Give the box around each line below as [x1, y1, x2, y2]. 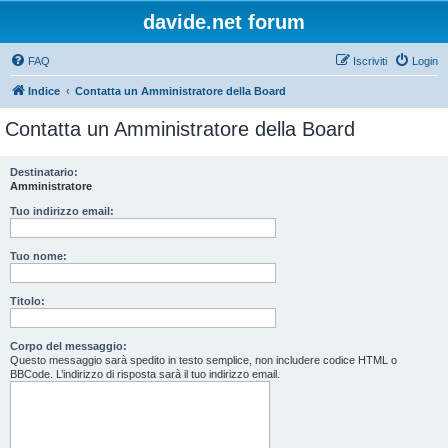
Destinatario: [10, 166, 78, 178]
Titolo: [10, 295, 45, 307]
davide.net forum [143, 11, 305, 33]
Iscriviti [353, 55, 387, 67]
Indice [28, 85, 60, 97]
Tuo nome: [10, 250, 67, 262]
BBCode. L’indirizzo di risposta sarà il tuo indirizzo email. [10, 368, 280, 380]
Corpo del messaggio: [10, 340, 127, 352]
